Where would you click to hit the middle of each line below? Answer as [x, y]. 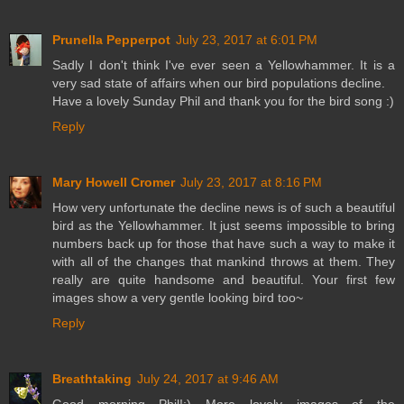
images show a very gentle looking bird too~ [178, 298]
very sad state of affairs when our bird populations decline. [219, 83]
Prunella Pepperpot [111, 40]
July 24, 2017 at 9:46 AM [208, 379]
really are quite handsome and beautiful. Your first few [224, 280]
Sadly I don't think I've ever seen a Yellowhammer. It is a [224, 65]
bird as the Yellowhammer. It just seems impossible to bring [224, 226]
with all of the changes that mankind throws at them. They [224, 262]
